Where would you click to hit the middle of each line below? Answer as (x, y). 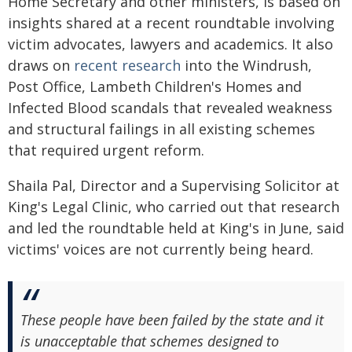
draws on (41, 66)
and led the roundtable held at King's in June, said (176, 228)
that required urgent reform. (106, 150)
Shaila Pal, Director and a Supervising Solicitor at (174, 186)
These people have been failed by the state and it (172, 320)
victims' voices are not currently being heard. (161, 249)
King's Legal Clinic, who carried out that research (174, 207)
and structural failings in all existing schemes (161, 129)
